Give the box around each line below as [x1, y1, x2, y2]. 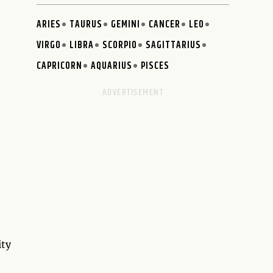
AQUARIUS [91, 58, 133, 74]
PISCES [141, 58, 170, 74]
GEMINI [111, 16, 141, 32]
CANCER [149, 16, 181, 32]
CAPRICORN [37, 58, 83, 74]
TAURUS [69, 16, 103, 32]
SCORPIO [102, 37, 138, 53]
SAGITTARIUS [146, 37, 202, 53]
